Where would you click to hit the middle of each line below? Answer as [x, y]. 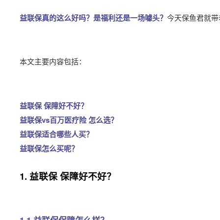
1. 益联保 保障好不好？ [68, 176]
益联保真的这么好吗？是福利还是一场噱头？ [93, 18]
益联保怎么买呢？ [49, 148]
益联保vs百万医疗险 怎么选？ [69, 120]
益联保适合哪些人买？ [56, 134]
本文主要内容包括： [53, 61]
